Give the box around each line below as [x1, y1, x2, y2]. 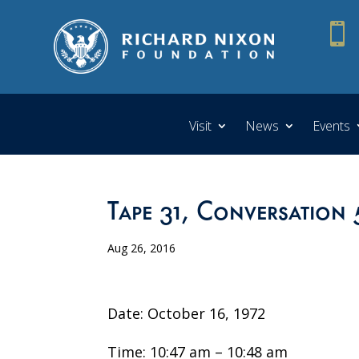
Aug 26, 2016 [107, 240, 176, 256]
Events [313, 116, 350, 135]
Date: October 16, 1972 [107, 303, 266, 323]
